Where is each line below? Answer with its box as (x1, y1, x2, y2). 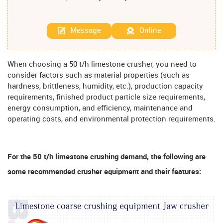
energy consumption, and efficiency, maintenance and (7, 105, 193, 113)
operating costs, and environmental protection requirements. (7, 115, 216, 124)
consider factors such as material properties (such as (7, 72, 190, 80)
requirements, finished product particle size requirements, (7, 94, 205, 102)
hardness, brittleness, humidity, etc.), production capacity (7, 83, 203, 91)
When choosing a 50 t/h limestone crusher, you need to (7, 61, 197, 69)
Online (139, 26, 161, 35)
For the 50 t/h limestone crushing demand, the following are (7, 153, 206, 162)
